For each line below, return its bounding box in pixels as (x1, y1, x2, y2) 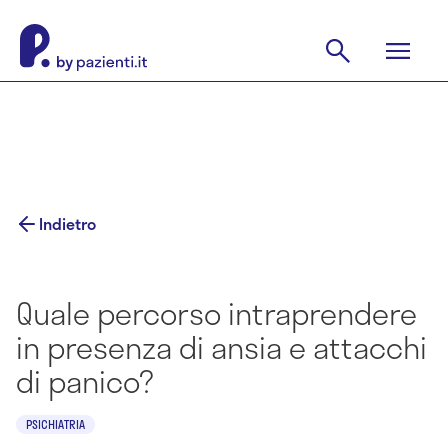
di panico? (16, 358, 154, 404)
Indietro (39, 211, 96, 236)
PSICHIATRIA (26, 415, 85, 433)
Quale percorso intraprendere (16, 290, 417, 336)
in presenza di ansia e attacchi (16, 324, 427, 370)
